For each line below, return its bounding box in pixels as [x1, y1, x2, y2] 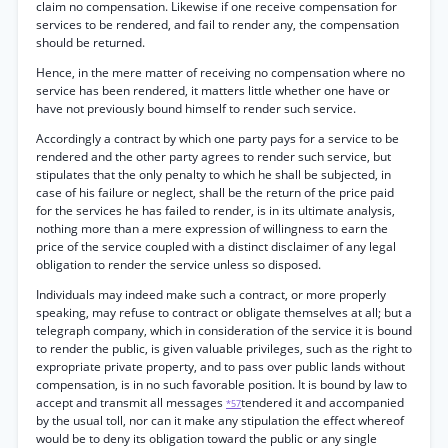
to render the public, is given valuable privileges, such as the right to [36, 340, 412, 357]
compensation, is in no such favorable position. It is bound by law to [36, 376, 407, 393]
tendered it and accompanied [241, 394, 404, 411]
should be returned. [36, 34, 145, 51]
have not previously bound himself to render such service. [36, 100, 356, 117]
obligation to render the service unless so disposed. [36, 256, 321, 273]
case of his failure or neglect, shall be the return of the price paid [36, 184, 394, 201]
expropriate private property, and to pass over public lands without [36, 358, 405, 375]
